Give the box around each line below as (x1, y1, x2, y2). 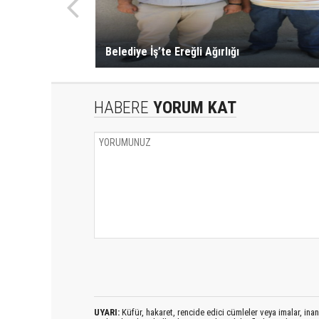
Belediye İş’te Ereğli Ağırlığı (105, 44, 239, 58)
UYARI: (94, 306, 120, 318)
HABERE (94, 97, 149, 117)
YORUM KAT (149, 97, 236, 117)
